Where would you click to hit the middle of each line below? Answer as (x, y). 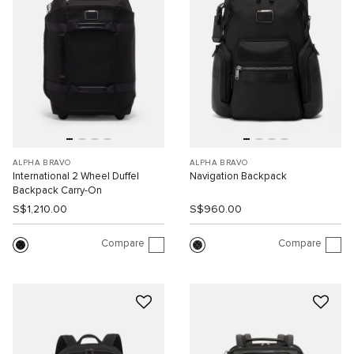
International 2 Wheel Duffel (76, 176)
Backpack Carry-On (57, 190)
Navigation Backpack (238, 176)
